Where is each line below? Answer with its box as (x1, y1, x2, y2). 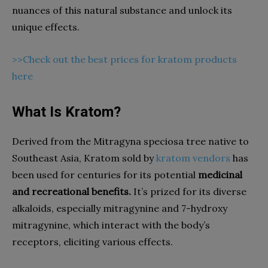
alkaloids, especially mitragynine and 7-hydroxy (12, 202, 227, 214)
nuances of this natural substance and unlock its (12, 4, 232, 16)
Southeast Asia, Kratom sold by (12, 151, 154, 164)
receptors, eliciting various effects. (12, 235, 173, 248)
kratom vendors (154, 151, 230, 164)
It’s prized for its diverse (131, 185, 246, 197)
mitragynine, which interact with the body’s (12, 218, 210, 231)
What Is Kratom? (12, 103, 121, 120)
